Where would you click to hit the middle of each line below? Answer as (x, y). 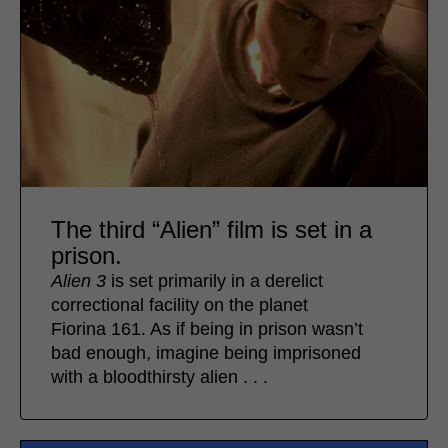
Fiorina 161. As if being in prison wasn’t (207, 329)
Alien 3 (78, 281)
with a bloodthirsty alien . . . (159, 377)
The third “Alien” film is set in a (211, 230)
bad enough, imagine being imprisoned (206, 353)
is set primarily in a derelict (214, 281)
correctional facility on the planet (179, 305)
